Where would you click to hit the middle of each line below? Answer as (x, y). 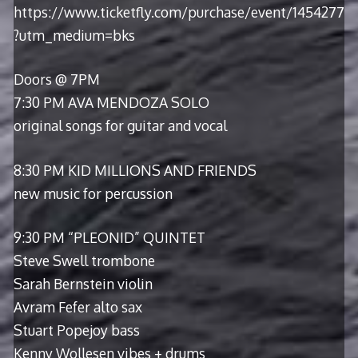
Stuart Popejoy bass (76, 330)
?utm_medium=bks (74, 35)
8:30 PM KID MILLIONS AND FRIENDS (135, 170)
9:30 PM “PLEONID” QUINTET (109, 237)
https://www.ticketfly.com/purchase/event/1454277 (179, 12)
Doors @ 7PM (56, 80)
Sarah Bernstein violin (83, 284)
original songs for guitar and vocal (120, 126)
